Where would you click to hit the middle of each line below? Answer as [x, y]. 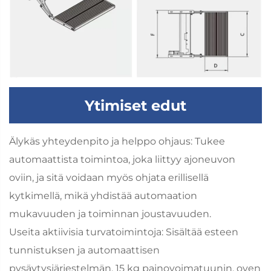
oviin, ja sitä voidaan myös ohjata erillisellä [109, 178]
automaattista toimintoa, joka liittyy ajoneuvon [122, 160]
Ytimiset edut [135, 105]
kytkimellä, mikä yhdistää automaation [103, 196]
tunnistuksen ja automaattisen [84, 250]
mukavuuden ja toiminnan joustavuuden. [110, 214]
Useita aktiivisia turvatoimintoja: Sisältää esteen [124, 232]
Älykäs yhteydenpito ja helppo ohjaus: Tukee [117, 142]
